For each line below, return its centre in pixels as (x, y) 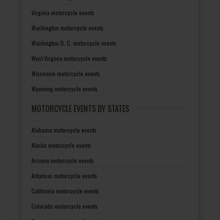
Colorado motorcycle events (65, 206)
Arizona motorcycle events (63, 160)
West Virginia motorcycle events (69, 58)
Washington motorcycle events (68, 27)
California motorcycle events (65, 191)
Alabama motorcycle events (64, 130)
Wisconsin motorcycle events (66, 73)
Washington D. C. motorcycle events (74, 43)
